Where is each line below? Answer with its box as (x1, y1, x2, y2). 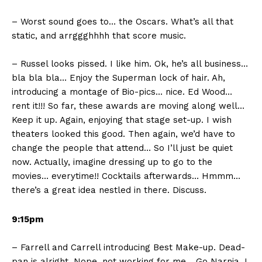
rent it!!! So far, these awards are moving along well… (12, 101, 244, 112)
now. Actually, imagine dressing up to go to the (12, 157, 212, 168)
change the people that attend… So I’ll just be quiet (12, 143, 233, 154)
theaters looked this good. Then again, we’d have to (12, 129, 235, 140)
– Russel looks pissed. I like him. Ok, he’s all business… (12, 58, 248, 70)
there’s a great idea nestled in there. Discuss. (12, 185, 206, 196)
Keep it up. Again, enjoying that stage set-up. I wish (12, 115, 232, 126)
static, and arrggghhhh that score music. (12, 30, 186, 42)
